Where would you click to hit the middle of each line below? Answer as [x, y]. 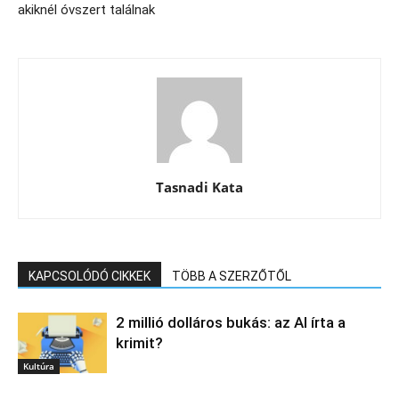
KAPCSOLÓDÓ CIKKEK [90, 277]
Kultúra [39, 366]
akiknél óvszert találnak [86, 10]
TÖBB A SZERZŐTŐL [232, 277]
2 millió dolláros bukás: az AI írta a [231, 323]
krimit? [139, 343]
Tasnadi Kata [199, 187]
